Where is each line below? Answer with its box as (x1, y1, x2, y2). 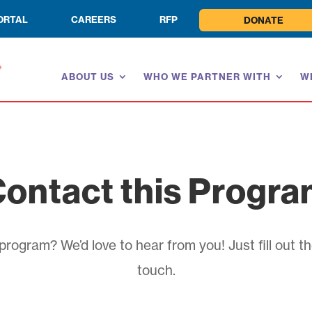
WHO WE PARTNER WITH (143, 71, 272, 82)
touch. (136, 262, 175, 279)
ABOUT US (61, 71, 115, 82)
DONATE (243, 14, 283, 26)
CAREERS (70, 13, 116, 25)
